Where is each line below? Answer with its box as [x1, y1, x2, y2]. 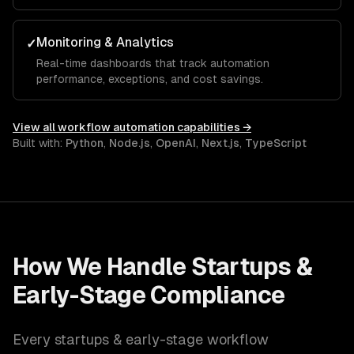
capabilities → [175, 121, 251, 134]
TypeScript [245, 137, 307, 149]
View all [13, 121, 58, 134]
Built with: [13, 137, 66, 149]
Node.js [109, 137, 150, 149]
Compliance [145, 281, 285, 309]
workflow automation [58, 121, 175, 134]
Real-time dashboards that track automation [36, 57, 269, 70]
